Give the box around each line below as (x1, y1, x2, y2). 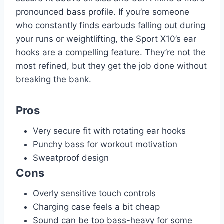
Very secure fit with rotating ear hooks (33, 126, 186, 136)
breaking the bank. (16, 74, 91, 85)
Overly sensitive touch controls (33, 188, 156, 199)
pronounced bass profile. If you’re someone (16, 7, 189, 17)
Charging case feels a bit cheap (33, 202, 160, 212)
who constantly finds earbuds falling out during (16, 20, 205, 31)
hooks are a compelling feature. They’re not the (16, 47, 206, 58)
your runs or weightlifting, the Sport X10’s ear (16, 34, 196, 44)
